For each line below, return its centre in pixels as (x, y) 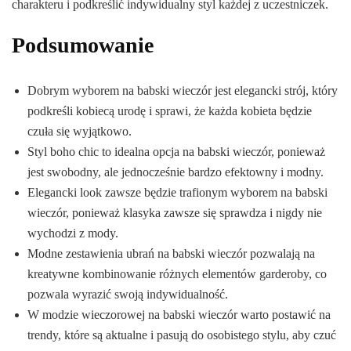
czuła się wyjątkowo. (80, 131)
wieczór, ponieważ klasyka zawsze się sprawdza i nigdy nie (175, 212)
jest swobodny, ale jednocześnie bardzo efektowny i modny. (175, 172)
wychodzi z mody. (73, 233)
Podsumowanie (83, 45)
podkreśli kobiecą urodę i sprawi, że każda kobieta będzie (170, 110)
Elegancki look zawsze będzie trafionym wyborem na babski (177, 192)
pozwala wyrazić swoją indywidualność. (128, 294)
